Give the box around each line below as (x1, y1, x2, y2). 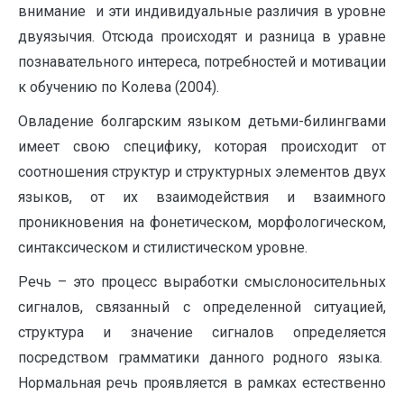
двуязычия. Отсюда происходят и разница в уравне (18, 28, 386, 45)
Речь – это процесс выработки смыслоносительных (18, 273, 386, 290)
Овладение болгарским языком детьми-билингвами (18, 113, 386, 130)
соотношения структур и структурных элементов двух (18, 163, 386, 180)
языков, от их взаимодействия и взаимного (18, 188, 386, 206)
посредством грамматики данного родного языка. (18, 349, 386, 366)
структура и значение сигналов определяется (18, 324, 386, 341)
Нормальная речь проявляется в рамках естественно (18, 374, 386, 391)
